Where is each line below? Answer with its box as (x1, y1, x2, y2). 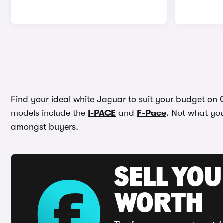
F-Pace (137, 108, 166, 118)
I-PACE (88, 108, 116, 118)
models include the (11, 108, 88, 118)
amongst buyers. (11, 122, 78, 132)
